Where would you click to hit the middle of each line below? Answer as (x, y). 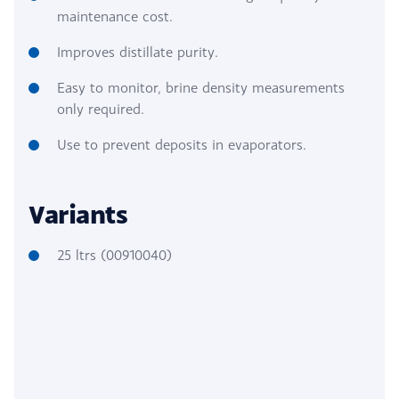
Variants (78, 214)
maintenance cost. (115, 16)
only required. (101, 109)
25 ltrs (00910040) (114, 255)
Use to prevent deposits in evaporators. (182, 144)
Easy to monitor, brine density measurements (201, 87)
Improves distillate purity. (138, 52)
